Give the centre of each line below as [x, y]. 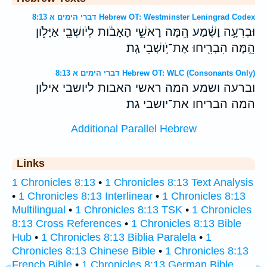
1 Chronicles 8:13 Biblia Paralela [119, 237]
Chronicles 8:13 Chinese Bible [84, 251]
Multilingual [39, 210]
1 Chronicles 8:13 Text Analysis [179, 183]
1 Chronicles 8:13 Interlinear [86, 196]
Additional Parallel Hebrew [133, 129]
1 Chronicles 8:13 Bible [186, 224]
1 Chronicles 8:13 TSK [129, 210]
